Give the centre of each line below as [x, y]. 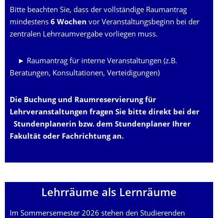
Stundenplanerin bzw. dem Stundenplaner [92, 125]
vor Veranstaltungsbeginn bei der [143, 23]
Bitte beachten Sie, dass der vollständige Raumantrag [98, 10]
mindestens [30, 23]
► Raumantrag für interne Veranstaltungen [89, 62]
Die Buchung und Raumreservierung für [83, 100]
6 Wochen [69, 23]
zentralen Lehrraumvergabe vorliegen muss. [84, 35]
